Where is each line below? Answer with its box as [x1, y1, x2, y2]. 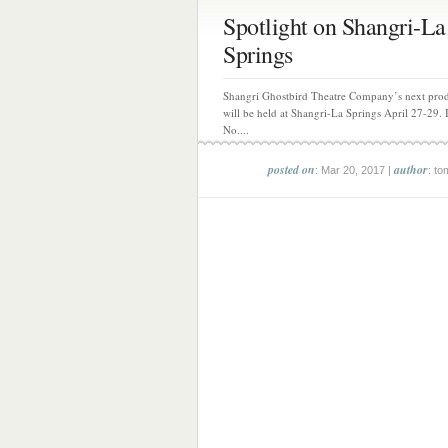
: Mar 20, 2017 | [314, 164, 394, 176]
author [393, 161, 428, 178]
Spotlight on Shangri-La [223, 10, 446, 42]
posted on [267, 161, 315, 178]
